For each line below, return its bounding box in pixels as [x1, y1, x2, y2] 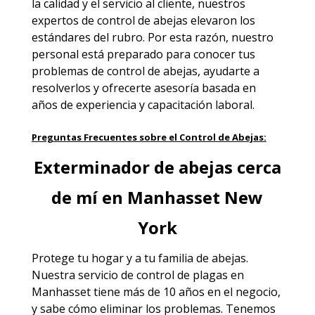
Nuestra [31, 266, 78, 283]
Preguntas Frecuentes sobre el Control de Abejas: [31, 130, 266, 143]
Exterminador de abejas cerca [33, 155, 281, 179]
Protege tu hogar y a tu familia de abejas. [31, 250, 248, 266]
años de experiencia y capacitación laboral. [31, 96, 255, 112]
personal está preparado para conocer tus [31, 46, 255, 62]
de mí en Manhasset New [51, 185, 264, 209]
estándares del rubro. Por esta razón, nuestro [31, 29, 274, 45]
